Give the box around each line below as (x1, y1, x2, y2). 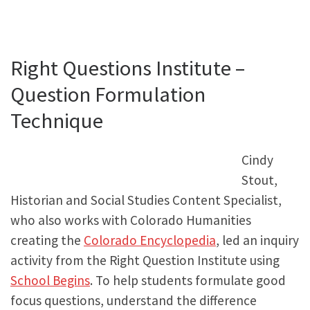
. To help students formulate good (90, 271, 286, 289)
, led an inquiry (216, 231, 299, 248)
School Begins (10, 271, 90, 289)
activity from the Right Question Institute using (10, 251, 280, 268)
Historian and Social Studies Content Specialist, (10, 191, 282, 208)
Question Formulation (10, 80, 206, 107)
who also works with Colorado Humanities (10, 211, 251, 228)
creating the (10, 231, 84, 248)
